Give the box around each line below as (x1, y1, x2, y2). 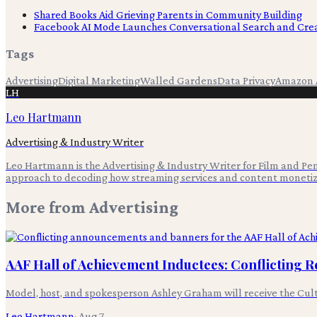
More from (6, 197, 89, 217)
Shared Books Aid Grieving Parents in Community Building (34, 8, 302, 21)
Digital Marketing (58, 74, 140, 86)
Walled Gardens (140, 74, 217, 86)
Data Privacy (217, 74, 275, 86)
